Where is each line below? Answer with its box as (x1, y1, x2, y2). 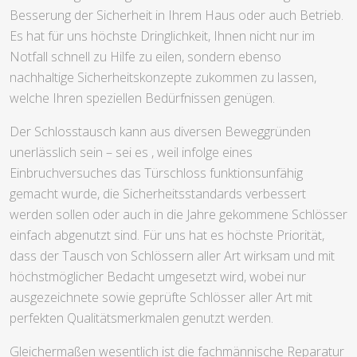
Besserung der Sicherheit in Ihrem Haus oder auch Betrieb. (10, 6, 343, 25)
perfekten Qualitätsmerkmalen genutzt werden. (10, 309, 273, 328)
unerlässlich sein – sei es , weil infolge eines (10, 143, 253, 162)
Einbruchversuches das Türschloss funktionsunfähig (10, 164, 303, 182)
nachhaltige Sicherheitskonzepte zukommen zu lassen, (10, 69, 316, 87)
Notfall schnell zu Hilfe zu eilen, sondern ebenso (10, 48, 281, 66)
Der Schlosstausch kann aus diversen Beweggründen (10, 123, 311, 141)
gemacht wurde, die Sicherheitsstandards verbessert (10, 185, 306, 203)
